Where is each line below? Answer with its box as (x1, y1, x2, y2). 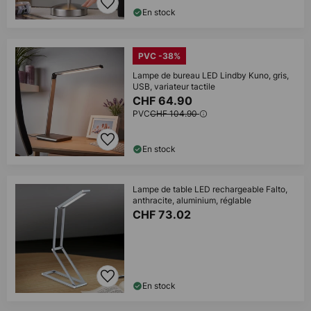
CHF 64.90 (133, 94, 195, 108)
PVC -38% (138, 51, 180, 61)
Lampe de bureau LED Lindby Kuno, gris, (133, 69, 289, 81)
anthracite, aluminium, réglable (133, 194, 251, 206)
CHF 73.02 (133, 208, 194, 221)
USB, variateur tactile (133, 81, 215, 92)
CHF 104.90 (150, 108, 199, 119)
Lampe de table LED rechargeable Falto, (133, 183, 287, 195)
